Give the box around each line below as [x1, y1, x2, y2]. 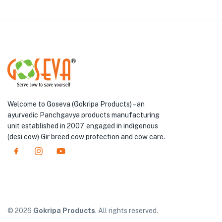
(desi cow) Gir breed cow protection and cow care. [7, 132, 165, 141]
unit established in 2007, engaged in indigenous [7, 121, 158, 130]
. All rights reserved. [95, 207, 158, 215]
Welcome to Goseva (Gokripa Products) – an [7, 100, 145, 108]
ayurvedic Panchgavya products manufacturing [7, 111, 160, 119]
